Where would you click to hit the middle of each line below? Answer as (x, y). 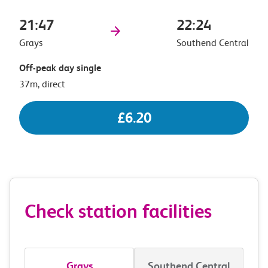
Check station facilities (118, 211)
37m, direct (42, 84)
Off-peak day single (60, 68)
